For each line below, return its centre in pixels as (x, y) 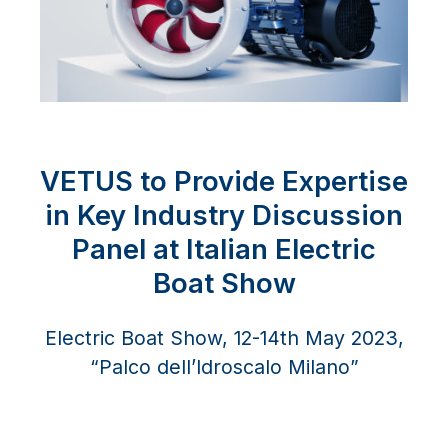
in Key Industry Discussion (224, 215)
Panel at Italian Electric (224, 249)
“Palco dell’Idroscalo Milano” (224, 367)
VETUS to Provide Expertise (224, 181)
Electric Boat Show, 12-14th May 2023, (224, 338)
